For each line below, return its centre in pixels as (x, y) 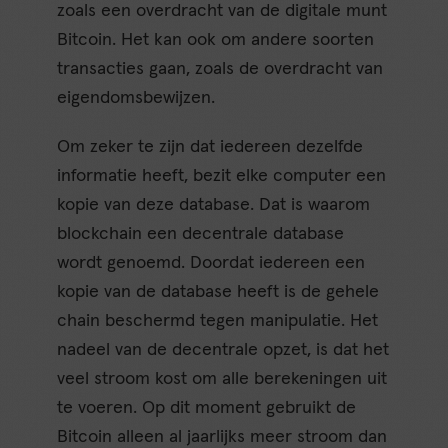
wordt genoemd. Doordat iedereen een (211, 263)
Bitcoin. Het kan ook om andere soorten (216, 40)
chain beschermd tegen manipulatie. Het (218, 321)
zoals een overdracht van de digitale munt (222, 11)
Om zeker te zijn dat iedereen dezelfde (210, 147)
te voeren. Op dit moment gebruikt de (207, 408)
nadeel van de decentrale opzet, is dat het (223, 350)
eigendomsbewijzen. (136, 98)
